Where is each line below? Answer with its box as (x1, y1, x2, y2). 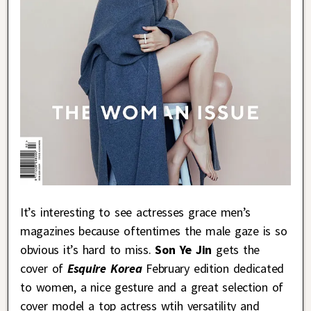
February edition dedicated (146, 260, 284, 277)
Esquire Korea (67, 260, 142, 277)
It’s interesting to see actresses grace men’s (20, 204, 251, 221)
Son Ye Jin (151, 242, 212, 258)
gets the (212, 242, 260, 258)
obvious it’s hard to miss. (20, 242, 151, 258)
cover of (20, 260, 68, 277)
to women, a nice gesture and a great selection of (20, 279, 284, 296)
